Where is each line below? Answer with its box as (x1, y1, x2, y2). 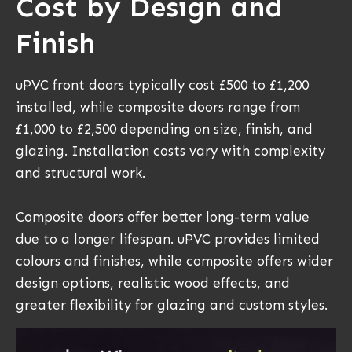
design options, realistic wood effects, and (16, 275, 290, 291)
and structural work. (16, 165, 145, 181)
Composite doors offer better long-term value (16, 209, 310, 225)
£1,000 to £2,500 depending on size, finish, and (16, 121, 313, 137)
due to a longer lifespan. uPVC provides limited (16, 231, 320, 247)
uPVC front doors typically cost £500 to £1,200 (16, 77, 309, 93)
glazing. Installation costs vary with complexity (16, 143, 325, 159)
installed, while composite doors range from (16, 99, 300, 115)
